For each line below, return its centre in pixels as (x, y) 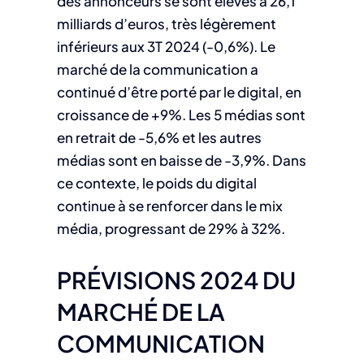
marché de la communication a (157, 69)
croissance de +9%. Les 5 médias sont (181, 115)
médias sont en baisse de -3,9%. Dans (181, 160)
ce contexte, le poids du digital (156, 183)
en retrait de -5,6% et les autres (159, 138)
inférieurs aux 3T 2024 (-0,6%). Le (166, 47)
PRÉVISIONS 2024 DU (176, 280)
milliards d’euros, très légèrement (166, 24)
